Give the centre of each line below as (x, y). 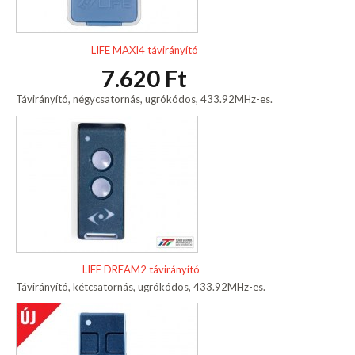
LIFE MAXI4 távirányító (144, 50)
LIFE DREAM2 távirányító (141, 269)
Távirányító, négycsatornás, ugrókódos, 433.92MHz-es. (144, 99)
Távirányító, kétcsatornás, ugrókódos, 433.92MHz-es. (141, 286)
